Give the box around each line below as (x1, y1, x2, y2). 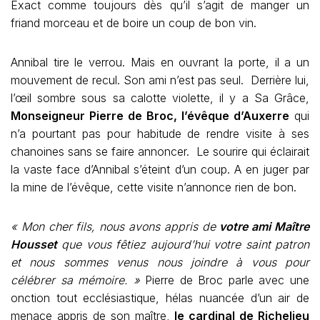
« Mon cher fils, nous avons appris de (11, 219, 220, 234)
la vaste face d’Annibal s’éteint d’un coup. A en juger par (11, 162, 309, 176)
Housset (11, 237, 57, 251)
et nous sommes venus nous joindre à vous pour (11, 255, 309, 269)
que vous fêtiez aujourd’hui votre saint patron (57, 237, 309, 251)
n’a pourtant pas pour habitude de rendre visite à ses (11, 126, 309, 141)
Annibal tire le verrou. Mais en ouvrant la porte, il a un (11, 55, 309, 69)
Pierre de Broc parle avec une (139, 273, 310, 287)
